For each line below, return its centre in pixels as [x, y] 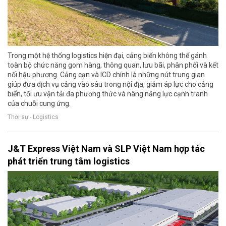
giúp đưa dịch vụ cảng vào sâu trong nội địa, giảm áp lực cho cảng [110, 84]
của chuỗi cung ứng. [39, 103]
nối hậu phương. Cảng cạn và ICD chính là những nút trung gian [106, 74]
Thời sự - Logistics [33, 117]
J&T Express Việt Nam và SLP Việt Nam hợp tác [106, 148]
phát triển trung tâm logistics [69, 161]
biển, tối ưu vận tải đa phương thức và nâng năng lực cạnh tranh [108, 94]
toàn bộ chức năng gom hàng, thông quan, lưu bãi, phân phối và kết [113, 65]
